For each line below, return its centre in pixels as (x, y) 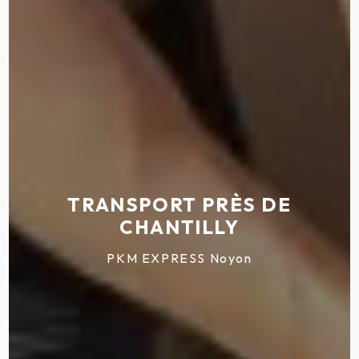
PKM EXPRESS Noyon (179, 258)
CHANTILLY (179, 227)
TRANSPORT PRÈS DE (179, 205)
